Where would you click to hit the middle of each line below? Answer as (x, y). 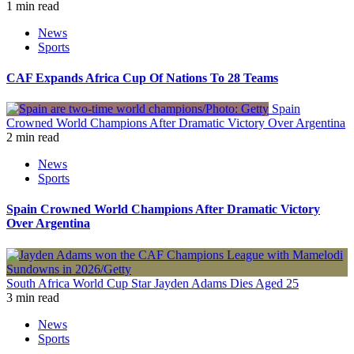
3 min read (33, 297)
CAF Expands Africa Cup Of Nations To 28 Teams (142, 77)
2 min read (33, 137)
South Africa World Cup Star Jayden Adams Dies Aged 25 (153, 283)
